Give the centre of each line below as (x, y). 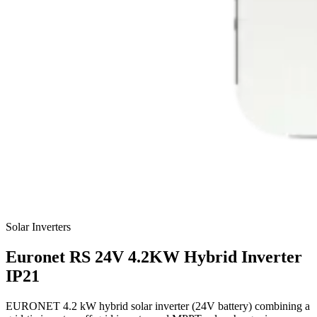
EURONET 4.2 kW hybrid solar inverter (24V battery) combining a (158, 306)
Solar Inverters (38, 227)
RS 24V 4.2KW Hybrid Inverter (186, 257)
